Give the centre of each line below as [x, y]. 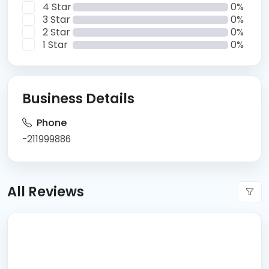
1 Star [55, 44]
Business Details [78, 98]
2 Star [56, 32]
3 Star [56, 19]
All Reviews [46, 192]
